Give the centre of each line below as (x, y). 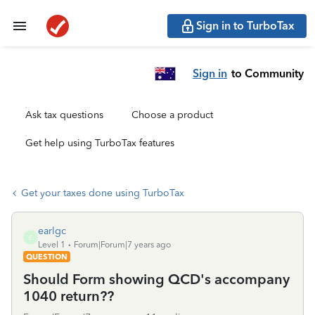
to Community (268, 73)
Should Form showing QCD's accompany (156, 279)
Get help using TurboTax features (100, 143)
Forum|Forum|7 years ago (122, 245)
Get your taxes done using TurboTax (103, 193)
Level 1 (52, 245)
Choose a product (172, 115)
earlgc (52, 231)
